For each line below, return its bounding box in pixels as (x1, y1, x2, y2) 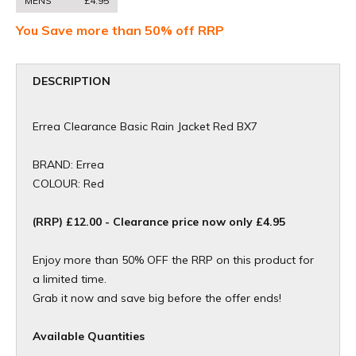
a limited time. (33, 272, 106, 287)
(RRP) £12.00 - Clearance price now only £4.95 (33, 215, 285, 230)
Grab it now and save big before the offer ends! (33, 291, 281, 306)
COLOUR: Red (33, 176, 104, 192)
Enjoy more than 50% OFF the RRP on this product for (33, 253, 314, 268)
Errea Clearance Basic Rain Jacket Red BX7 (33, 119, 257, 134)
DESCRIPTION (33, 74, 110, 89)
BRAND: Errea (33, 157, 104, 172)
